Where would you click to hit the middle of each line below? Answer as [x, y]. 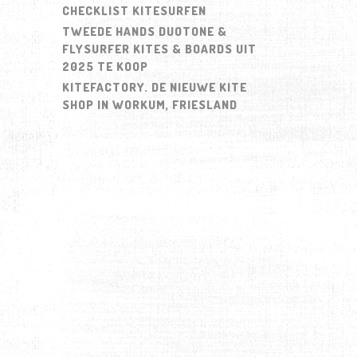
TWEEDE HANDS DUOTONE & [144, 31]
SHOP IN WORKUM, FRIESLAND [149, 104]
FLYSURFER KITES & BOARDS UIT [159, 49]
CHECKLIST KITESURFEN [134, 10]
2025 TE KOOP [105, 66]
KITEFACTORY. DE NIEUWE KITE [154, 87]
